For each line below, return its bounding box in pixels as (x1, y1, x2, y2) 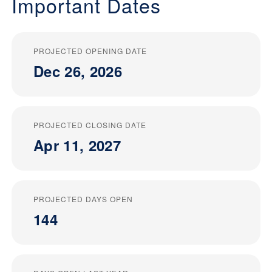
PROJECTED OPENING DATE (33, 45, 147, 56)
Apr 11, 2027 (33, 134, 121, 155)
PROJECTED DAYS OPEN (33, 193, 133, 204)
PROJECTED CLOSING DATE (33, 119, 146, 130)
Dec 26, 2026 (33, 60, 122, 81)
